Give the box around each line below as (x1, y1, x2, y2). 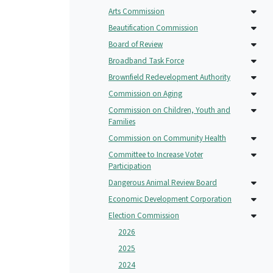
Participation (108, 160, 151, 172)
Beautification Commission (108, 21, 198, 34)
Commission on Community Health (108, 132, 226, 144)
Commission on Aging (108, 87, 182, 99)
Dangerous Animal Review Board (108, 176, 217, 188)
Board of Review (108, 38, 163, 50)
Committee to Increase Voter (108, 148, 203, 160)
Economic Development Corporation (108, 193, 232, 205)
